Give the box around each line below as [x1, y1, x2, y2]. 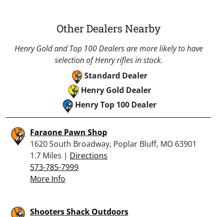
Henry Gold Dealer [80, 84, 151, 95]
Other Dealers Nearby [56, 21, 161, 35]
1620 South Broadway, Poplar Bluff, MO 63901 [30, 138, 197, 149]
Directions [70, 150, 108, 161]
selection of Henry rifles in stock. [54, 54, 163, 65]
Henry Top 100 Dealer [75, 99, 156, 110]
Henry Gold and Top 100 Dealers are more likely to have [14, 43, 203, 54]
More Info [30, 173, 65, 184]
